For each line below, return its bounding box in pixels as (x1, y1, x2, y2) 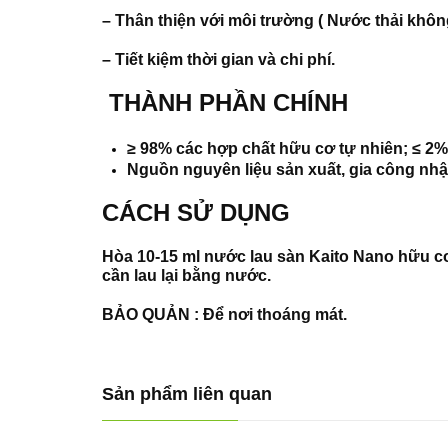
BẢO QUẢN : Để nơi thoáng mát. (102, 305, 347, 323)
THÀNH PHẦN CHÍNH (102, 88, 348, 116)
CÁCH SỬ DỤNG (102, 198, 290, 226)
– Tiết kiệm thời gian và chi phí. (102, 50, 335, 68)
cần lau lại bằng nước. (102, 266, 271, 284)
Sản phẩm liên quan (102, 383, 272, 404)
